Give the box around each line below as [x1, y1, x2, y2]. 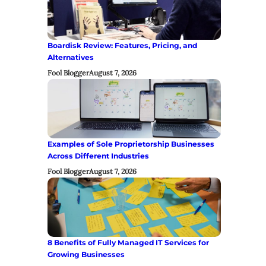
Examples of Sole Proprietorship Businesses [47, 140, 214, 149]
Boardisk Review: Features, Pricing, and [47, 41, 197, 50]
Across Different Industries [47, 151, 149, 161]
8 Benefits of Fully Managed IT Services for [47, 238, 209, 248]
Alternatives [47, 53, 94, 62]
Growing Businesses [47, 250, 125, 259]
